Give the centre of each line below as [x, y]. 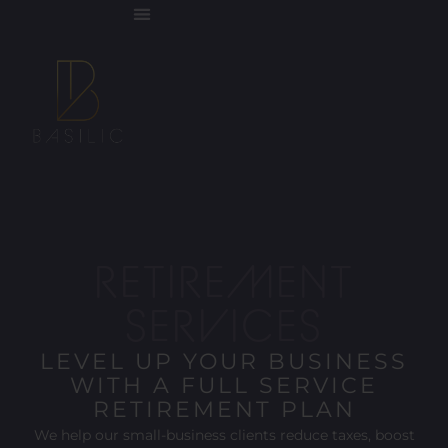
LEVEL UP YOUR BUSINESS [224, 362]
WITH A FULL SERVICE [224, 386]
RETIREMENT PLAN [224, 410]
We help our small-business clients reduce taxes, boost [224, 435]
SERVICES [224, 328]
